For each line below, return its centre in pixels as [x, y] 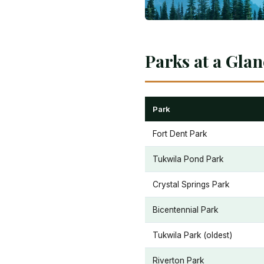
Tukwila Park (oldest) [192, 235]
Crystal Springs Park [191, 185]
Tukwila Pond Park [188, 159]
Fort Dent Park [180, 134]
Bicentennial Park [185, 210]
